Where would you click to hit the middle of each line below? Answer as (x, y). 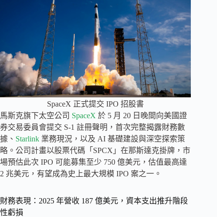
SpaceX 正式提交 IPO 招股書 (96, 104)
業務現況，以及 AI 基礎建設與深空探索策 (112, 139)
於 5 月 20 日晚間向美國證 (141, 115)
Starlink (27, 139)
